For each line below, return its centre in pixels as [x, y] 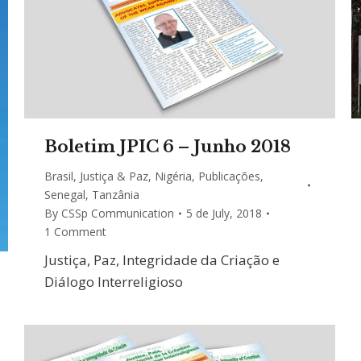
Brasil [59, 176]
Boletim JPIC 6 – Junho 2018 [168, 147]
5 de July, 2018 [224, 214]
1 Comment [75, 232]
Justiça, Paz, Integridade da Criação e [162, 260]
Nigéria [173, 176]
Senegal [65, 195]
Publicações [229, 176]
